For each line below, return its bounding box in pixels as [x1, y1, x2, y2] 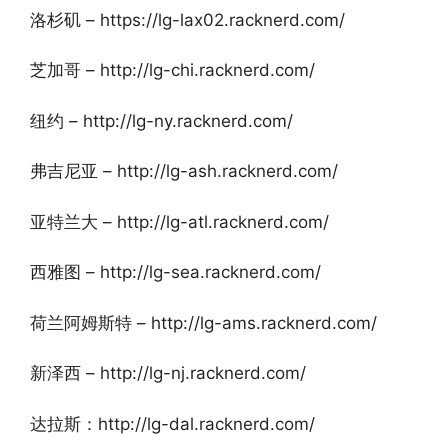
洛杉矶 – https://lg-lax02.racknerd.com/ [30, 9, 345, 30]
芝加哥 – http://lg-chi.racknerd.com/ [30, 60, 315, 80]
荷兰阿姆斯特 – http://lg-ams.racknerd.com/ [30, 312, 377, 333]
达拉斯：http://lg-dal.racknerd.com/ [30, 413, 315, 434]
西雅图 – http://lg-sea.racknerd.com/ [30, 262, 321, 282]
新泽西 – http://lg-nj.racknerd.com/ [30, 363, 306, 383]
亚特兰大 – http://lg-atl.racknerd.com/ [30, 211, 329, 232]
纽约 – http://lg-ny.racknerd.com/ [30, 110, 293, 131]
